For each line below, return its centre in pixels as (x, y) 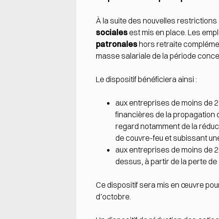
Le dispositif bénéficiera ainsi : (146, 79)
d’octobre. (113, 196)
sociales (112, 32)
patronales (117, 44)
